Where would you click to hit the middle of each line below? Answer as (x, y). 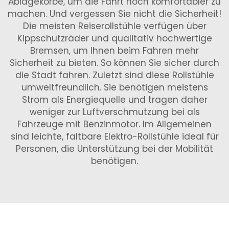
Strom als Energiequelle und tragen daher (114, 100)
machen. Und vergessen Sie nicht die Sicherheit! (114, 14)
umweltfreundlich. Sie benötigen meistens (114, 87)
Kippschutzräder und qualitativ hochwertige (114, 38)
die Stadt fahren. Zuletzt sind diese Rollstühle (114, 75)
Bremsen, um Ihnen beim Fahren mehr (114, 51)
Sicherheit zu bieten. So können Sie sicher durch (114, 63)
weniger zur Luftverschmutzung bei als (114, 112)
